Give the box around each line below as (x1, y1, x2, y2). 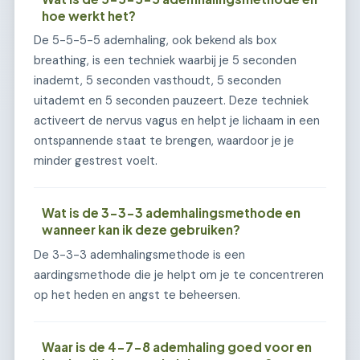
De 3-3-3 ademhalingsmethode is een (34, 247, 245, 264)
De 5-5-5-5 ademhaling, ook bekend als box (34, 32, 276, 49)
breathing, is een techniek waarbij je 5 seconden (34, 52, 297, 69)
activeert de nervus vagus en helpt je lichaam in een (34, 112, 320, 129)
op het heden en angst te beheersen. (34, 287, 240, 304)
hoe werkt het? (42, 7, 137, 23)
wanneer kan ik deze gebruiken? (42, 222, 241, 238)
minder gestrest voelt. (34, 153, 157, 170)
